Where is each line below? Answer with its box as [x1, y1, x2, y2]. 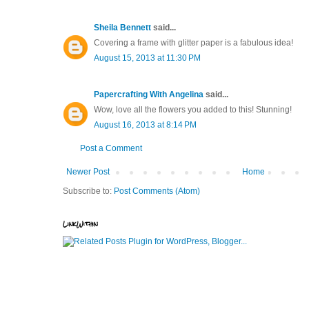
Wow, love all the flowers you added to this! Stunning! [94, 104, 292, 114]
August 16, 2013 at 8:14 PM [94, 119, 197, 130]
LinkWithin [63, 217, 98, 230]
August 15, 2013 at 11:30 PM [94, 52, 201, 63]
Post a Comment [80, 143, 142, 153]
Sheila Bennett [94, 22, 151, 32]
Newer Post [66, 166, 110, 177]
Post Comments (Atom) [114, 186, 200, 196]
